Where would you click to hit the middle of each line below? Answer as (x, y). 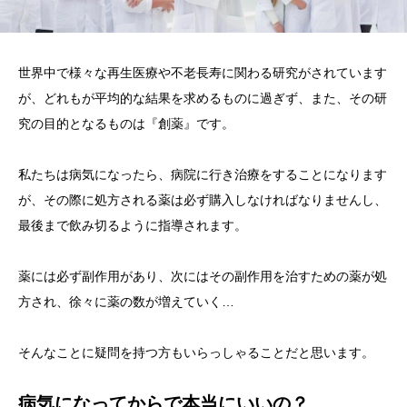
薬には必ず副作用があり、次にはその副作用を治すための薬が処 (203, 276)
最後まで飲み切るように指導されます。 (133, 225)
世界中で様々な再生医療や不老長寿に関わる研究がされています (203, 73)
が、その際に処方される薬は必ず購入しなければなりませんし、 (203, 200)
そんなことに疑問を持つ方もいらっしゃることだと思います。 (196, 352)
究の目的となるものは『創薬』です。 (126, 124)
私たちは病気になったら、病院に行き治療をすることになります (203, 174)
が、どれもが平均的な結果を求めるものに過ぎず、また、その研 (203, 98)
